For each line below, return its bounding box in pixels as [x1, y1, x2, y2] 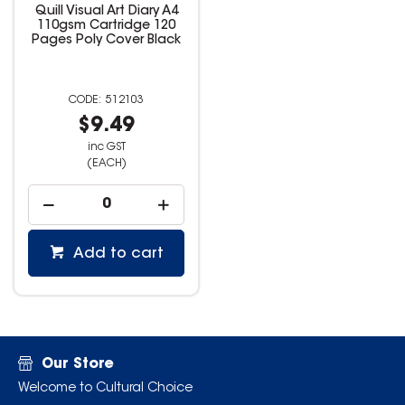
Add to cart [72, 247, 164, 262]
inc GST [87, 142, 126, 154]
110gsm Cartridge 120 [37, 20, 176, 33]
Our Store [41, 356, 114, 372]
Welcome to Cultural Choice [17, 381, 193, 395]
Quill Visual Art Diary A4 [34, 5, 178, 19]
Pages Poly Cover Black [32, 34, 182, 48]
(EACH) [86, 158, 127, 170]
